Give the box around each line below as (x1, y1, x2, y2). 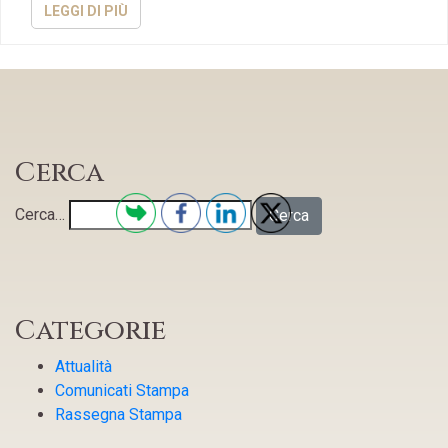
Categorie (15, 312, 166, 350)
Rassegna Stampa (55, 405, 182, 425)
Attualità (55, 357, 112, 377)
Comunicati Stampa (55, 381, 189, 401)
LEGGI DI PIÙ (44, 3, 128, 19)
